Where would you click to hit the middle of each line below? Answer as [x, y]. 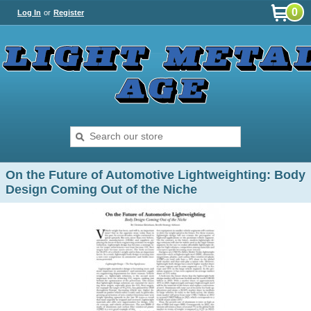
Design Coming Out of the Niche [101, 190]
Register [69, 12]
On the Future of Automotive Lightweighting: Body [155, 175]
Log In [29, 12]
